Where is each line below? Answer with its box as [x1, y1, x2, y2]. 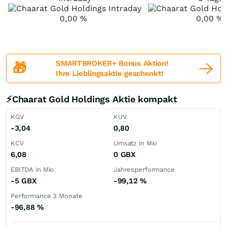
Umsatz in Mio [113, 139, 158, 147]
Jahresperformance [113, 166, 175, 173]
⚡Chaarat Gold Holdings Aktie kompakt [6, 94, 177, 104]
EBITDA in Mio [11, 166, 54, 173]
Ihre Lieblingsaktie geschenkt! [56, 69, 163, 78]
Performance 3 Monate [11, 192, 83, 200]
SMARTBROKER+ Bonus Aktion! [56, 59, 168, 68]
